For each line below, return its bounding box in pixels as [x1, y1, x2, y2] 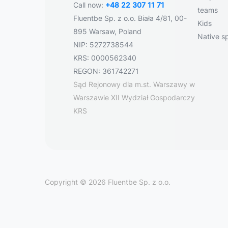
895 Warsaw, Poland [73, 27, 141, 36]
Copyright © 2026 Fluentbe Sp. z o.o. [45, 178, 170, 186]
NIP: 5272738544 [73, 40, 133, 49]
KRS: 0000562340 [73, 53, 136, 62]
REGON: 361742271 [73, 67, 139, 75]
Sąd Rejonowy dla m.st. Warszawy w [73, 80, 195, 89]
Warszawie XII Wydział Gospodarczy [73, 93, 195, 102]
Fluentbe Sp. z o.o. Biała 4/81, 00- [73, 14, 187, 22]
